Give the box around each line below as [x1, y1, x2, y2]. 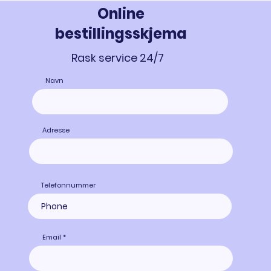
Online [97, 4, 145, 24]
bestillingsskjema [55, 24, 187, 44]
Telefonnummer [41, 180, 96, 191]
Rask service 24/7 [71, 50, 164, 66]
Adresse [42, 125, 70, 135]
